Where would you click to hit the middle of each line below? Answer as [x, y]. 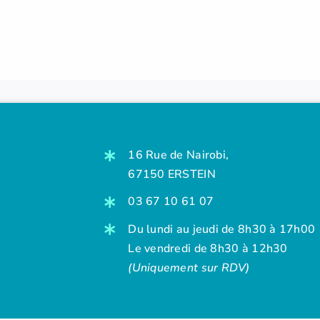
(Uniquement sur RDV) [189, 267]
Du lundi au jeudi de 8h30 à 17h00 [222, 229]
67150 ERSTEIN [172, 175]
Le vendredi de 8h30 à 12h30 [208, 248]
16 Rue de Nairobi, [179, 155]
